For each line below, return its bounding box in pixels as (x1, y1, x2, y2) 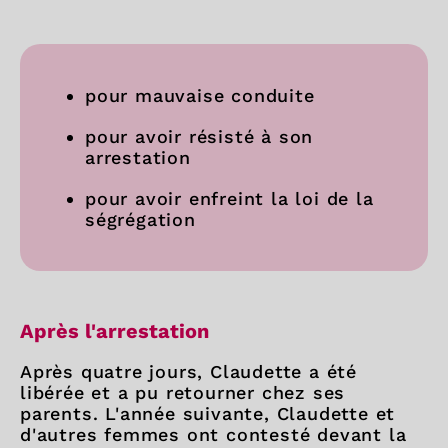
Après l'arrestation (20, 319, 209, 343)
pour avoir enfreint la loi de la (85, 188, 374, 209)
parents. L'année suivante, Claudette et (20, 403, 396, 424)
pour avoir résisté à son (85, 126, 314, 147)
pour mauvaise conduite (85, 85, 315, 106)
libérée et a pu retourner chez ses (20, 382, 346, 403)
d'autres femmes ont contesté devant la (20, 424, 407, 445)
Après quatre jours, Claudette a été (20, 361, 357, 382)
